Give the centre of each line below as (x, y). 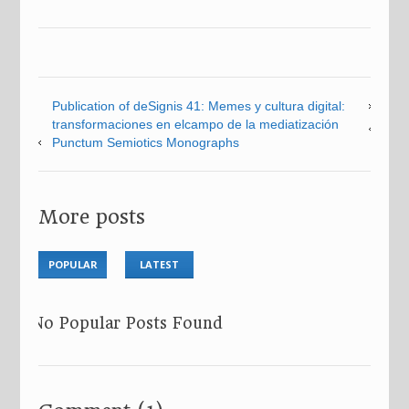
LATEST (160, 264)
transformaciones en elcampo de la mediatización (196, 124)
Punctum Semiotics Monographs (146, 142)
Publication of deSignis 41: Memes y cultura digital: (199, 106)
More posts (92, 217)
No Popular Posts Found (128, 323)
